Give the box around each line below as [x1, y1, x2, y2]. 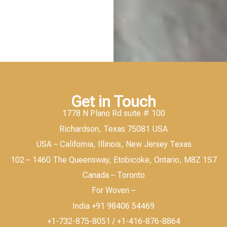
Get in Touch [71, 93, 156, 111]
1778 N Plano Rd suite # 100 [62, 108, 165, 119]
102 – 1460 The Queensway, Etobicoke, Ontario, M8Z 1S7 [10, 155, 217, 165]
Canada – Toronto [82, 170, 145, 180]
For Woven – [92, 185, 135, 196]
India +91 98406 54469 [72, 201, 155, 211]
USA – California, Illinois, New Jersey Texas [35, 139, 192, 149]
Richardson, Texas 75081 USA [59, 124, 168, 134]
